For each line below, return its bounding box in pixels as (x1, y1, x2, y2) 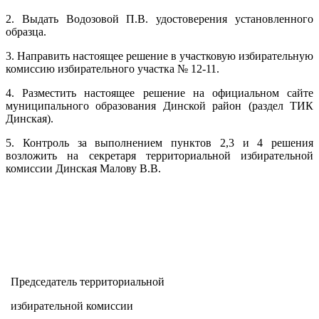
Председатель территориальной (11, 276, 164, 288)
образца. (6, 26, 46, 38)
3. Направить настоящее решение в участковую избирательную (6, 50, 313, 63)
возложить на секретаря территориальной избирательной (6, 150, 313, 162)
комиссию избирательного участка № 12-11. (6, 63, 219, 75)
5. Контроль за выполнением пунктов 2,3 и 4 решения (6, 137, 313, 150)
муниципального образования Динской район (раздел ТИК (6, 100, 313, 113)
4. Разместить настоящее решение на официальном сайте (6, 87, 313, 100)
